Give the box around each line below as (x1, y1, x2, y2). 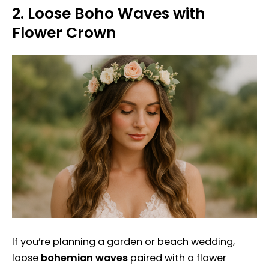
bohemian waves (41, 250, 128, 265)
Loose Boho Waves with (28, 2, 205, 24)
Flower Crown (12, 22, 116, 43)
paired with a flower (128, 250, 226, 265)
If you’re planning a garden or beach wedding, (12, 234, 235, 249)
